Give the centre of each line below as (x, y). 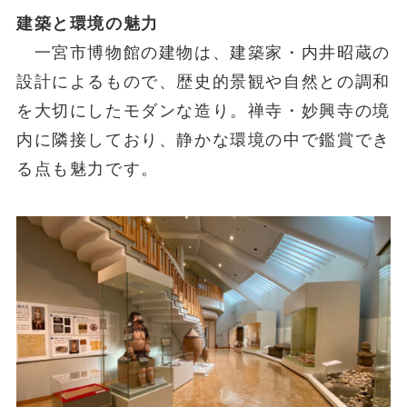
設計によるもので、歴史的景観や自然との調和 (203, 82)
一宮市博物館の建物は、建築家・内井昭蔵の (203, 53)
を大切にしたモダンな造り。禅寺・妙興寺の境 (203, 111)
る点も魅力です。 (87, 169)
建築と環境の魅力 (87, 24)
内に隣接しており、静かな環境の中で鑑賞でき (203, 140)
